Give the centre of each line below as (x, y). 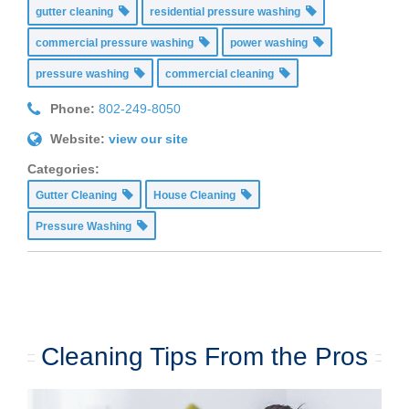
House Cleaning (197, 196)
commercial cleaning (222, 74)
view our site (148, 139)
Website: (78, 139)
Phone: (73, 109)
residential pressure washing (228, 12)
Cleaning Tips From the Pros (204, 357)
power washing (272, 43)
